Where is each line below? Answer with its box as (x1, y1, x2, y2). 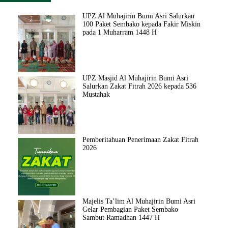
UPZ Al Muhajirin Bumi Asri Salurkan (82, 12, 194, 20)
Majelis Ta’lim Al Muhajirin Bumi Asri (82, 197, 195, 206)
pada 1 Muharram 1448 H (82, 28, 157, 37)
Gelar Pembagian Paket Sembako (82, 206, 178, 214)
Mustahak (82, 90, 110, 98)
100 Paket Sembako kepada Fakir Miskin (82, 20, 201, 28)
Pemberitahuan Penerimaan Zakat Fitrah (82, 136, 198, 144)
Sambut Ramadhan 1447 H (82, 214, 160, 222)
